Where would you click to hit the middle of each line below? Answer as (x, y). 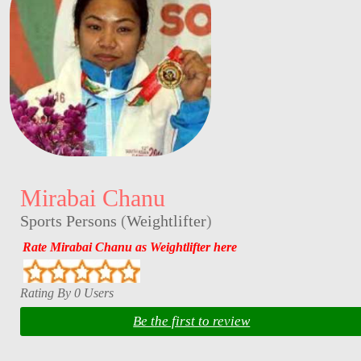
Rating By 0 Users (66, 293)
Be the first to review (192, 322)
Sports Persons (68, 220)
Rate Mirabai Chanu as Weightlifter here (129, 247)
